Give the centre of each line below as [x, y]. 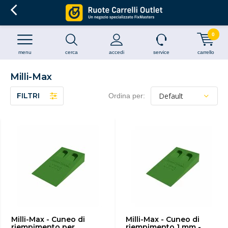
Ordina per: [127, 96]
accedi [116, 52]
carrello [206, 52]
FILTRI [28, 96]
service [161, 52]
